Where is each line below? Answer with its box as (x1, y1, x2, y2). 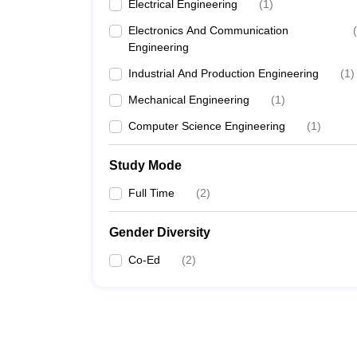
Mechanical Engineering (128, 93, 249, 106)
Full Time (128, 186, 175, 199)
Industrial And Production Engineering (128, 67, 319, 80)
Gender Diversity (109, 226, 210, 239)
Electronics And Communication (128, 24, 288, 37)
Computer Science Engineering (128, 120, 285, 132)
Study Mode (109, 159, 182, 172)
